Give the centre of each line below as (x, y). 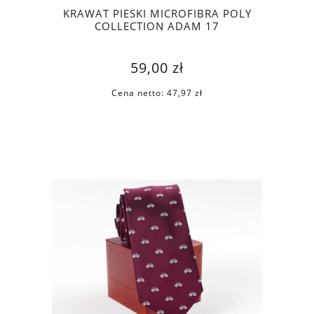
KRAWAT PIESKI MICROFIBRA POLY (157, 13)
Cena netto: (139, 93)
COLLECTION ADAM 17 (157, 26)
